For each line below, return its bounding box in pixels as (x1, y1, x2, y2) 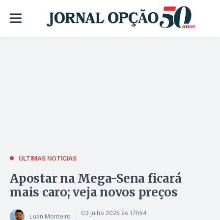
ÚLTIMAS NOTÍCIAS (19, 154, 77, 162)
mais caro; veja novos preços (10, 184, 178, 200)
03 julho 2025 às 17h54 (81, 209, 147, 217)
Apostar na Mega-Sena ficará (10, 170, 182, 186)
